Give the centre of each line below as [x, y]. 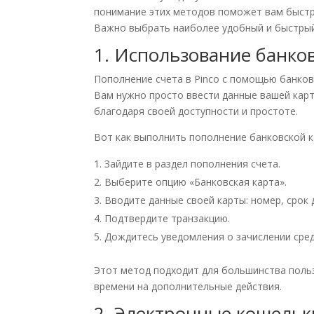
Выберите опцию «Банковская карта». [196, 182]
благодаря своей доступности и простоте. [196, 111]
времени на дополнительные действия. [188, 287]
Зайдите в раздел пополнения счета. [193, 164]
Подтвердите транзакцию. [168, 219]
